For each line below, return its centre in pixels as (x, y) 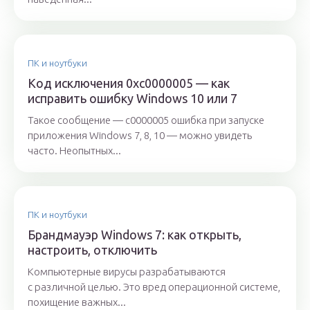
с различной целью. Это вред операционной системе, (154, 287)
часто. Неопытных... (74, 151)
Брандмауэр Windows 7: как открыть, (135, 235)
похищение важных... (77, 302)
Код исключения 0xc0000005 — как (129, 83)
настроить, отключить (92, 250)
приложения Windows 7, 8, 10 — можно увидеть (140, 136)
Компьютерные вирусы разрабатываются (127, 272)
